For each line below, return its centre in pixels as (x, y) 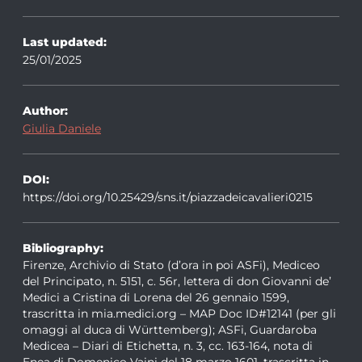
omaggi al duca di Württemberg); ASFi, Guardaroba (170, 329)
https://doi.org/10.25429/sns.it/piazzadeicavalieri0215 (168, 196)
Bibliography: (63, 247)
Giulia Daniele (62, 128)
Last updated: (65, 41)
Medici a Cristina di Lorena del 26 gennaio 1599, (156, 297)
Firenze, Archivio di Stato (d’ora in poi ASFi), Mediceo (171, 264)
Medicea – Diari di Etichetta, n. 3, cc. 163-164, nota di (168, 345)
